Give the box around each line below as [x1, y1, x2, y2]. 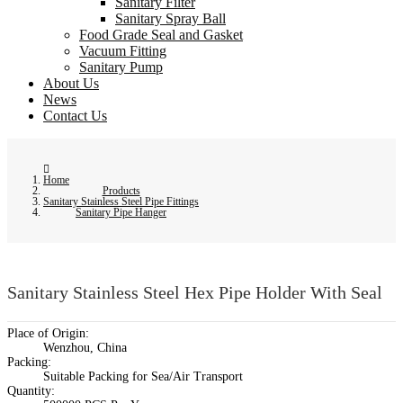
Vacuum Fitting [79, 43, 166, 59]
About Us [43, 76, 99, 92]
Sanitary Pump [79, 59, 163, 76]
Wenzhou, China [43, 340, 127, 354]
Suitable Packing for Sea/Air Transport [43, 369, 243, 383]
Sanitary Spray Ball [115, 11, 226, 27]
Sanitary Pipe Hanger [76, 206, 166, 219]
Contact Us [43, 108, 107, 124]
